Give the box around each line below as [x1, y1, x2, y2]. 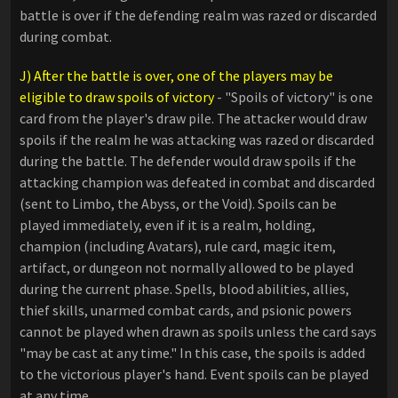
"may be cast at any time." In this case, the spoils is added [20, 344, 365, 362]
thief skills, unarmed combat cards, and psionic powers [20, 301, 352, 320]
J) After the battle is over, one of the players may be [20, 67, 333, 85]
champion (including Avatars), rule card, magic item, [20, 237, 336, 256]
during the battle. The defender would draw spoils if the [20, 152, 356, 171]
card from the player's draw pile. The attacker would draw [20, 109, 367, 128]
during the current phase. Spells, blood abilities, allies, [20, 280, 349, 298]
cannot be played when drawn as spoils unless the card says [20, 322, 377, 341]
